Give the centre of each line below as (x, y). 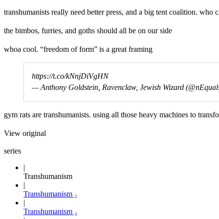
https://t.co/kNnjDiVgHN (70, 76)
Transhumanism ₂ (50, 194)
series (12, 151)
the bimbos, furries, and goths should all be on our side (88, 30)
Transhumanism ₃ (50, 211)
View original (25, 133)
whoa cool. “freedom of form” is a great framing (78, 49)
